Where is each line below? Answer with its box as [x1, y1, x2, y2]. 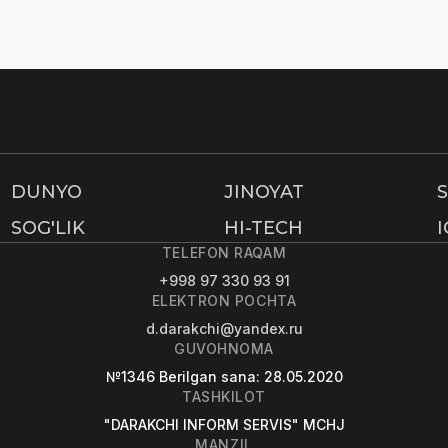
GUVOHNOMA [173, 340, 275, 357]
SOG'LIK [10, 217, 85, 239]
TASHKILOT [181, 388, 267, 405]
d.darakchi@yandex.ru [145, 320, 303, 337]
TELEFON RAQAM [161, 244, 287, 261]
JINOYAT [223, 181, 304, 203]
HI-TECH [223, 217, 303, 239]
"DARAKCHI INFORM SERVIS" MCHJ [103, 416, 345, 433]
